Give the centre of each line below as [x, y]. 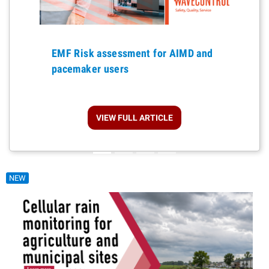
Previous [249, 17]
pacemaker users [90, 68]
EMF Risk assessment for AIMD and [132, 53]
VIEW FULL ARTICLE [134, 117]
